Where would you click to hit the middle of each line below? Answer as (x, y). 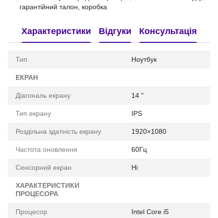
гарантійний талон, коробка (63, 7)
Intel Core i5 (150, 212)
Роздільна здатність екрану (58, 132)
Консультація (168, 31)
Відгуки (115, 31)
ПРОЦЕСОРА (37, 194)
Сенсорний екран (44, 168)
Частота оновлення (46, 150)
